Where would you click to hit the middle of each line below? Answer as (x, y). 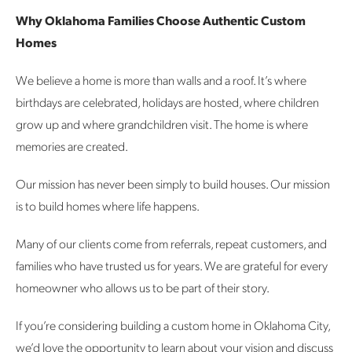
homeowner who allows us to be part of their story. (143, 288)
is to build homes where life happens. (108, 206)
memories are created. (72, 146)
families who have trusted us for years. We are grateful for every (172, 266)
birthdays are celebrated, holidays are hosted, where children (167, 102)
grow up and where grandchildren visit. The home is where (162, 124)
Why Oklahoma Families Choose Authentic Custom (161, 20)
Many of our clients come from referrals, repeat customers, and (171, 244)
